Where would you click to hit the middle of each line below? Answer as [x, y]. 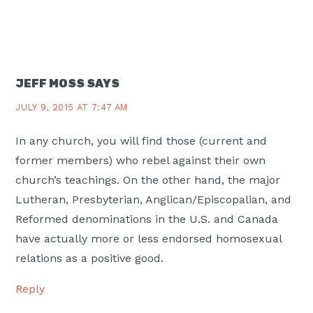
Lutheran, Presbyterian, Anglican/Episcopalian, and [154, 200]
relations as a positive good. [90, 259]
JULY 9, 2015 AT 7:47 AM [72, 108]
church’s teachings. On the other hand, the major [148, 180]
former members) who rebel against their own [141, 161]
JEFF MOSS [50, 83]
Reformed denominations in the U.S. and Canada [147, 219]
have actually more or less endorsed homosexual [149, 239]
